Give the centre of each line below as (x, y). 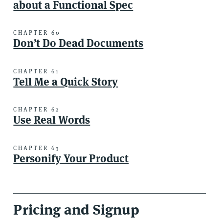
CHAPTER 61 (37, 71)
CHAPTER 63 (37, 148)
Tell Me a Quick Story (66, 81)
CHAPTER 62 (37, 109)
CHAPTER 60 (37, 33)
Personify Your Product (71, 158)
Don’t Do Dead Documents (78, 43)
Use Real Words (52, 120)
